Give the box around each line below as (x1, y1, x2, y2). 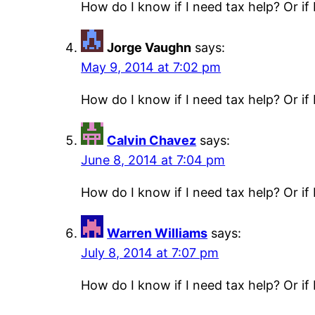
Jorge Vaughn (107, 40, 192, 56)
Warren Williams (107, 226, 208, 241)
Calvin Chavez (107, 133, 197, 148)
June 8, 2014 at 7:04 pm (81, 153, 226, 168)
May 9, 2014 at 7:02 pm (81, 60, 221, 75)
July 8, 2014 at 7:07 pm (81, 245, 219, 261)
